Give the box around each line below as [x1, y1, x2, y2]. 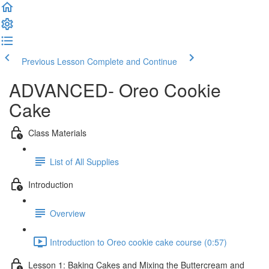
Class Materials [28, 126, 86, 139]
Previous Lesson [22, 55, 85, 67]
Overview [50, 207, 85, 219]
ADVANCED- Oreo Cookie [9, 77, 221, 103]
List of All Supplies [50, 155, 119, 168]
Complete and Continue [87, 55, 177, 67]
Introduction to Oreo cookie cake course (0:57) [50, 235, 227, 248]
